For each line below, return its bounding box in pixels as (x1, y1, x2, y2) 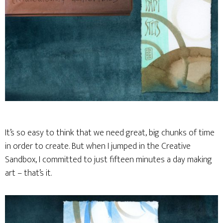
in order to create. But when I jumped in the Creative (5, 139, 191, 154)
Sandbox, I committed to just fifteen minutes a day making (5, 152, 212, 167)
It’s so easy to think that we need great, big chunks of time (5, 125, 215, 140)
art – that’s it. (5, 166, 52, 181)
